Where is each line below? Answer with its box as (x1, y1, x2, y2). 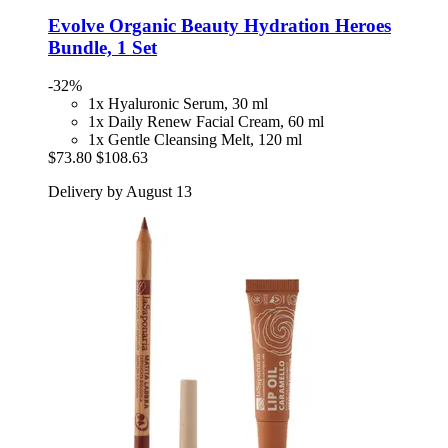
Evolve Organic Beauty (48, 14, 239, 36)
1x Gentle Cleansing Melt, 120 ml (88, 131, 302, 149)
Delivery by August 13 (48, 183, 192, 201)
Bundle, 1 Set (48, 36, 157, 58)
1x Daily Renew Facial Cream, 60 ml (88, 113, 324, 131)
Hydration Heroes (239, 14, 391, 36)
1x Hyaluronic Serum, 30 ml (88, 95, 268, 113)
